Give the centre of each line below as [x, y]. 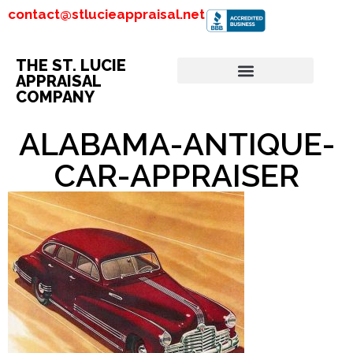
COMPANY [55, 97]
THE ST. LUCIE [71, 65]
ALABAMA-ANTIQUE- [176, 144]
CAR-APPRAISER [176, 175]
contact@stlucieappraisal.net [106, 14]
